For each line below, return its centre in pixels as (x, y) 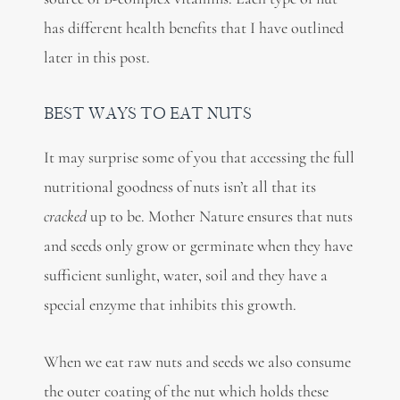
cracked (65, 216)
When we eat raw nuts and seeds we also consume (197, 362)
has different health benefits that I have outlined (193, 28)
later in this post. (96, 58)
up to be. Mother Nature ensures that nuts (219, 216)
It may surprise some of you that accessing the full (199, 157)
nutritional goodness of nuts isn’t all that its (179, 186)
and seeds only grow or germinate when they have (198, 245)
